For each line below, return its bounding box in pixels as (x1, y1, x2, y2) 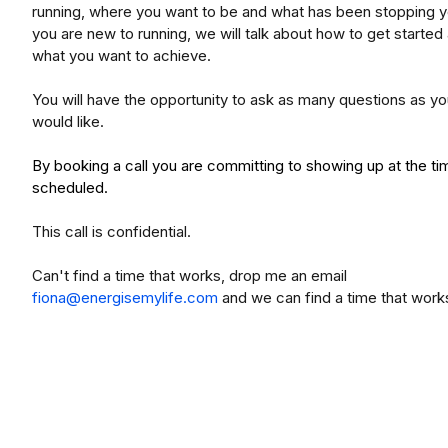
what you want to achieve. (32, 46, 211, 65)
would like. (32, 112, 104, 131)
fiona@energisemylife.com (32, 288, 218, 307)
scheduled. (32, 178, 116, 197)
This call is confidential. (32, 222, 191, 241)
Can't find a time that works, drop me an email (32, 266, 347, 285)
